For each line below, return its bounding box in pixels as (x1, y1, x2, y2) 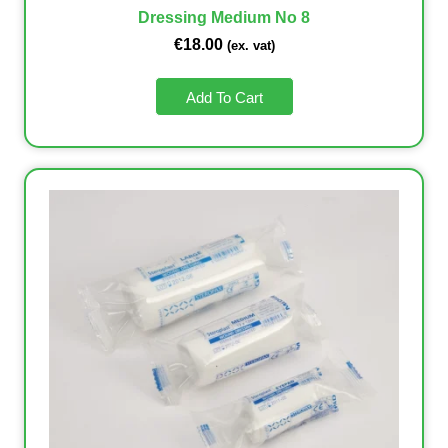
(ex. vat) (226, 38, 275, 54)
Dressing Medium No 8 (138, 9, 310, 27)
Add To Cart (185, 89, 263, 107)
